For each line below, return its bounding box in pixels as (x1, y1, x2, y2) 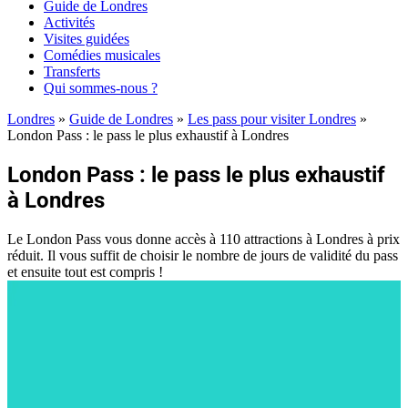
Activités (44, 15, 95, 30)
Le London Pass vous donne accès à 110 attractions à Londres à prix (7, 230, 400, 247)
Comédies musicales (44, 47, 160, 63)
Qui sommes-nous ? (44, 80, 158, 96)
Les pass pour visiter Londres (188, 111, 356, 127)
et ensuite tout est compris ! (7, 263, 163, 280)
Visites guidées (44, 31, 129, 46)
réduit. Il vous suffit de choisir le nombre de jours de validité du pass (7, 247, 398, 263)
